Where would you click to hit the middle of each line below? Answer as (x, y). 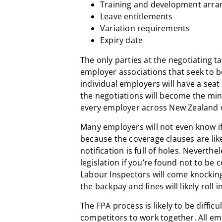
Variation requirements (145, 28)
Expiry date (122, 40)
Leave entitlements (137, 16)
